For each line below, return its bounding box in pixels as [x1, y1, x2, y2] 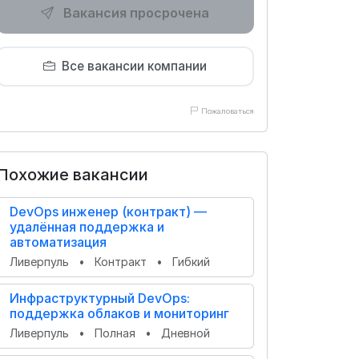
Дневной [161, 326, 210, 340]
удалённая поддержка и [10, 219, 164, 235]
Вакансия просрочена [63, 5, 209, 21]
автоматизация [10, 234, 107, 250]
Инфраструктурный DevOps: [10, 290, 190, 306]
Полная [95, 326, 139, 340]
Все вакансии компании [62, 58, 207, 74]
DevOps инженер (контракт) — [10, 204, 207, 220]
